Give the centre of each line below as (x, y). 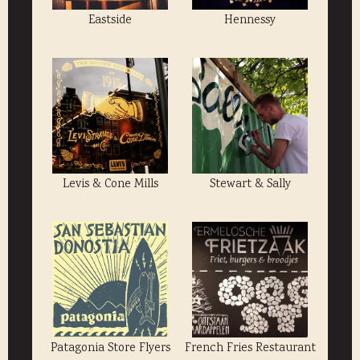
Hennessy (250, 21)
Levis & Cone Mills (110, 185)
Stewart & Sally (250, 185)
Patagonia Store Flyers (110, 349)
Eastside (110, 21)
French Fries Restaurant (250, 349)
